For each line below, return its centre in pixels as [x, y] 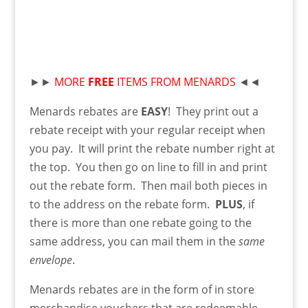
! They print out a [213, 111]
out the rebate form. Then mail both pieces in [148, 185]
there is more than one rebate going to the [140, 222]
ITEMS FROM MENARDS [175, 81]
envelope [51, 260]
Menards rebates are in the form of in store [142, 289]
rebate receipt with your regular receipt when [147, 130]
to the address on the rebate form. [122, 204]
